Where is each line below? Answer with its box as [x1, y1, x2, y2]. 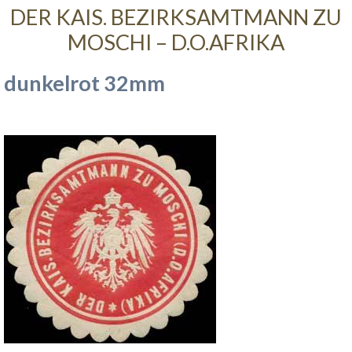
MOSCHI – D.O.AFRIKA [68, 29, 284, 56]
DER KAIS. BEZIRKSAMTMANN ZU [10, 4, 342, 31]
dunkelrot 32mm [4, 70, 165, 97]
